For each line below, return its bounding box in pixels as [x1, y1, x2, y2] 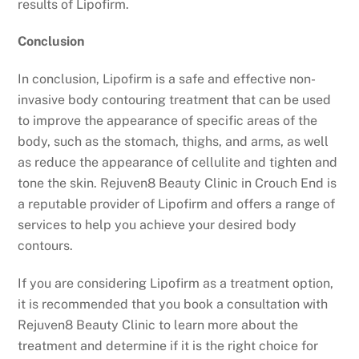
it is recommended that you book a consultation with [18, 296, 329, 312]
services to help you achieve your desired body [18, 217, 297, 233]
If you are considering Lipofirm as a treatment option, [18, 275, 334, 291]
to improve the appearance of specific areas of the [18, 113, 318, 129]
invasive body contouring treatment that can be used [18, 92, 332, 108]
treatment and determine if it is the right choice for [18, 337, 319, 353]
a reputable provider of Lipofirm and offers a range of [18, 196, 336, 212]
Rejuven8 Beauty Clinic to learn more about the [18, 317, 299, 333]
